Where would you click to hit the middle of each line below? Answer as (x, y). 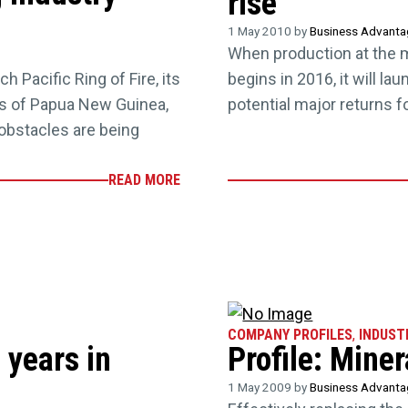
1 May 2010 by (269, 31)
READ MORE (144, 180)
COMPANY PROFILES (291, 335)
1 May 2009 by (269, 388)
